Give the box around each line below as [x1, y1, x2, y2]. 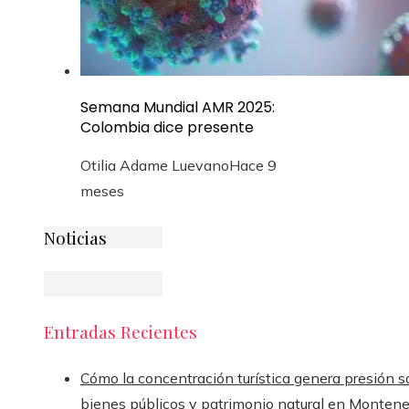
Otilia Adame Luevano [80, 155, 229, 174]
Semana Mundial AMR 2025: [80, 96, 275, 118]
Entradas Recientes [44, 319, 197, 343]
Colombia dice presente [80, 116, 254, 138]
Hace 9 [229, 155, 277, 174]
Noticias [44, 225, 107, 249]
